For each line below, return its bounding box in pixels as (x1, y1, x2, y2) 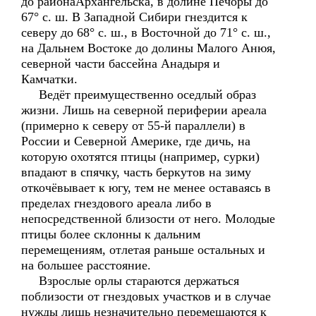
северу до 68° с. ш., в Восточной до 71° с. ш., (21, 25, 271, 39)
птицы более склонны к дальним (21, 227, 200, 241)
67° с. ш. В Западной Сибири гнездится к (21, 10, 248, 24)
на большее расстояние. (21, 258, 151, 272)
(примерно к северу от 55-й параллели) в (21, 119, 245, 133)
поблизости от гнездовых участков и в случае (21, 289, 271, 303)
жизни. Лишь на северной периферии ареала (21, 103, 267, 117)
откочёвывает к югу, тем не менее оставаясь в (21, 181, 271, 195)
